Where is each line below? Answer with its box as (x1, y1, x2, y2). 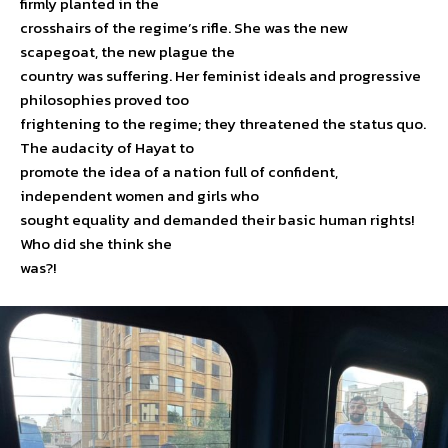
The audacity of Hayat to (20, 135, 194, 159)
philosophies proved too (20, 87, 189, 111)
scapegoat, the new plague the (20, 39, 235, 63)
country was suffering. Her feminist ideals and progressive (20, 63, 421, 87)
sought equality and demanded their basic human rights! (20, 207, 414, 231)
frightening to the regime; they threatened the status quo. (20, 111, 426, 135)
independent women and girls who (20, 183, 259, 207)
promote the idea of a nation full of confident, (20, 159, 338, 183)
